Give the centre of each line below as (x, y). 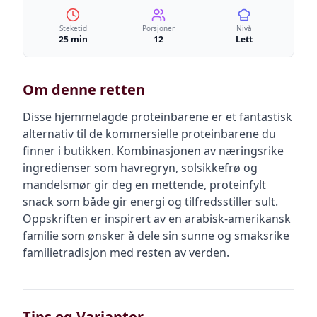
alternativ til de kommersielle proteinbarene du (149, 134)
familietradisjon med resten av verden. (126, 253)
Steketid (73, 28)
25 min (73, 39)
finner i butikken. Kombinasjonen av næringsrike (153, 151)
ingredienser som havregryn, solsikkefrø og (140, 168)
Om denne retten (84, 90)
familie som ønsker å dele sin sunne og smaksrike (156, 236)
